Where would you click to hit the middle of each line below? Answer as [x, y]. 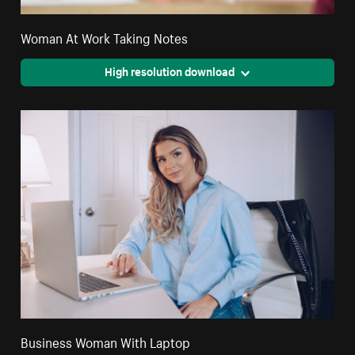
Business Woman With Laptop [106, 341]
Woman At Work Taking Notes [105, 37]
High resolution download [169, 71]
